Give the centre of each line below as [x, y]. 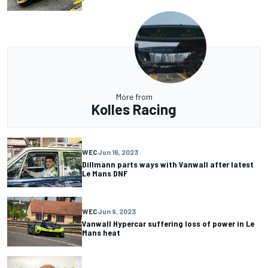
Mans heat [101, 232]
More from [134, 97]
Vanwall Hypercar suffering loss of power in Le [168, 223]
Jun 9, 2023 [117, 211]
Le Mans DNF [105, 173]
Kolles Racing [134, 109]
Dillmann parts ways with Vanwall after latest [168, 164]
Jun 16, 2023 [118, 152]
